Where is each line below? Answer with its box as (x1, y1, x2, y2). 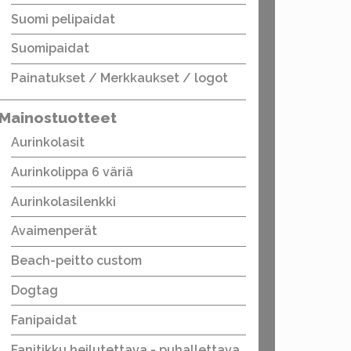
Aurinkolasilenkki (11, 194, 116, 209)
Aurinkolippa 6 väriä (11, 164, 133, 179)
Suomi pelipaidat (11, 11, 115, 27)
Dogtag (11, 282, 58, 298)
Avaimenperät (11, 223, 97, 239)
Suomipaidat (11, 41, 89, 56)
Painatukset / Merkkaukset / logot (11, 71, 228, 86)
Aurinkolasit (11, 135, 85, 150)
